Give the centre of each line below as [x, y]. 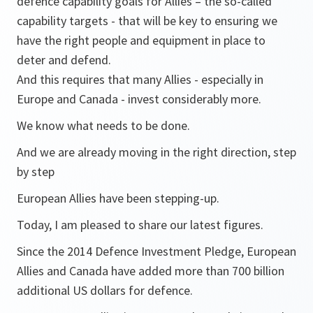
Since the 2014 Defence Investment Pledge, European [156, 251]
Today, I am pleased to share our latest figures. [140, 225]
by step [36, 172]
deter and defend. [64, 60]
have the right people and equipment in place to [141, 40]
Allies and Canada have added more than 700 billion [151, 271]
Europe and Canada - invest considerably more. [139, 99]
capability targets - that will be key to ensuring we [147, 21]
